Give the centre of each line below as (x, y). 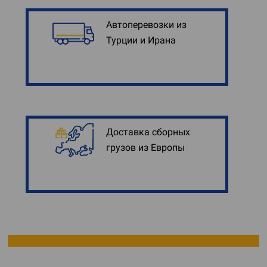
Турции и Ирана (141, 40)
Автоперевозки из (146, 25)
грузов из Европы (145, 148)
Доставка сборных (148, 132)
